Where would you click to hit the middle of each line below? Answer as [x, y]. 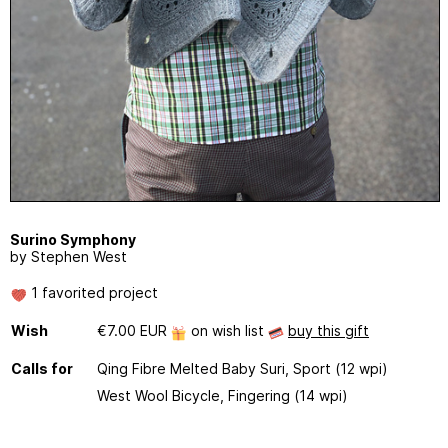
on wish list [227, 331]
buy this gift [328, 331]
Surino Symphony [73, 240]
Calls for [42, 369]
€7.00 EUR [134, 331]
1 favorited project [92, 293]
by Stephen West [68, 257]
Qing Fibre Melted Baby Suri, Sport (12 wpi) [242, 369]
